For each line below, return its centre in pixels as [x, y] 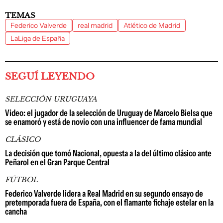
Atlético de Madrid [152, 25]
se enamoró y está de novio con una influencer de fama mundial [104, 122]
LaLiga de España [38, 38]
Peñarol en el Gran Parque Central [57, 162]
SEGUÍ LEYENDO [50, 76]
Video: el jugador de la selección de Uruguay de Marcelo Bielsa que [109, 113]
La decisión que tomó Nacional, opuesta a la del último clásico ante [108, 153]
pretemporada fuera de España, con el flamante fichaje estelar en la [109, 203]
